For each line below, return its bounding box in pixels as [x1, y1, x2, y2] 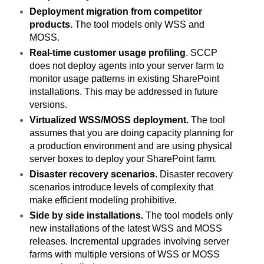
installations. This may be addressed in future [29, 86, 218, 97]
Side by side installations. [29, 210, 143, 220]
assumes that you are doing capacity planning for [29, 127, 233, 138]
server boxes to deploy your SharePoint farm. [29, 153, 217, 164]
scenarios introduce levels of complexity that [29, 181, 213, 192]
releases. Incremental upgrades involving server [29, 236, 229, 246]
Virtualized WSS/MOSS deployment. [29, 114, 189, 125]
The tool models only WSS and [72, 19, 204, 29]
